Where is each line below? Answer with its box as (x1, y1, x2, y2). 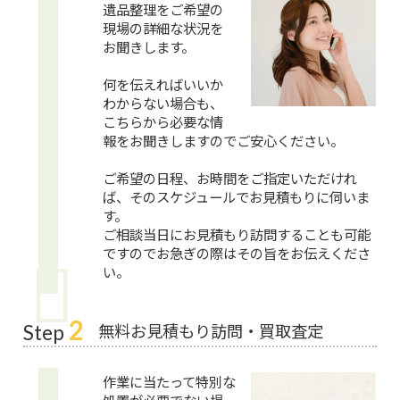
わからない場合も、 (103, 93, 224, 113)
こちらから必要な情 (103, 112, 224, 132)
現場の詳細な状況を (103, 18, 224, 38)
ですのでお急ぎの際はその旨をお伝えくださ (103, 243, 371, 263)
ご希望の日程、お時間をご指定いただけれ (103, 168, 358, 188)
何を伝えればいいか (103, 74, 224, 95)
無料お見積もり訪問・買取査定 (98, 319, 324, 343)
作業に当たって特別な (103, 371, 237, 392)
